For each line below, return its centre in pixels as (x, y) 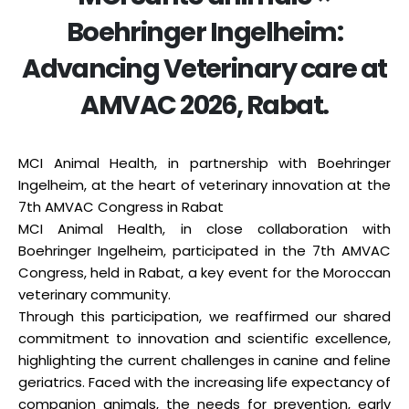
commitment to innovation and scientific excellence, (204, 339)
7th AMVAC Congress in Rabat (121, 207)
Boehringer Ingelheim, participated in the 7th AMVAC (204, 251)
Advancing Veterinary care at (204, 69)
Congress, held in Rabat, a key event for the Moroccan (204, 273)
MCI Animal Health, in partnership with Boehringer (204, 163)
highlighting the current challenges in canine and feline (204, 361)
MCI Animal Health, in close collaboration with (204, 229)
